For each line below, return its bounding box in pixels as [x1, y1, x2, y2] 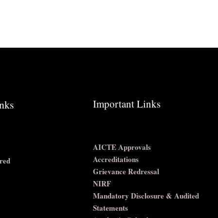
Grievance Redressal [93, 166, 160, 177]
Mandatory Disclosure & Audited [93, 190, 200, 201]
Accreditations [93, 154, 139, 164]
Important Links [93, 97, 161, 110]
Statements [93, 202, 128, 213]
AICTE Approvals [93, 142, 151, 152]
